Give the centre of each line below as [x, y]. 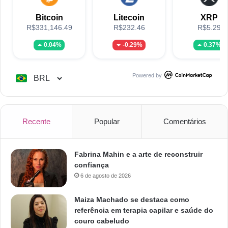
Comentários [184, 121]
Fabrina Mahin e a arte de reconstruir [138, 154]
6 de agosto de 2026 [106, 175]
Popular [107, 121]
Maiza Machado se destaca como [132, 199]
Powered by [147, 75]
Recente [36, 121]
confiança [92, 165]
